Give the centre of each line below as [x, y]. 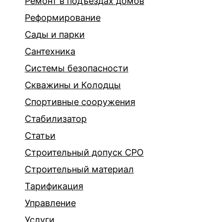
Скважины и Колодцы [73, 85]
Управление [50, 203]
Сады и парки [55, 35]
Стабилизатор [56, 119]
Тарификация [54, 186]
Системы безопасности [77, 68]
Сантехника [50, 52]
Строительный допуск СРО [84, 153]
